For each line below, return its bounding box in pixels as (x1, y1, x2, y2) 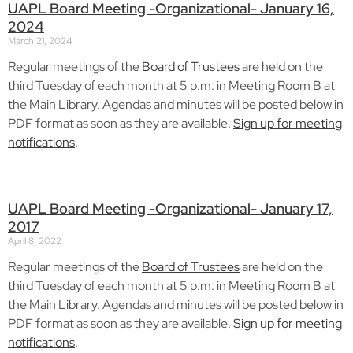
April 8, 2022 (8, 235, 61, 248)
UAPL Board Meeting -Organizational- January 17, (8, 199, 333, 218)
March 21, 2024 (8, 34, 72, 47)
